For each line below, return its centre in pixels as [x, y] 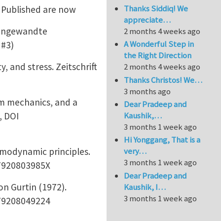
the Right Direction [158, 55]
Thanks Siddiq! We [156, 8]
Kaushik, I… [145, 187]
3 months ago [147, 91]
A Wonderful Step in [159, 44]
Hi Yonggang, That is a [162, 140]
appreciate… [147, 19]
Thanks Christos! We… [163, 80]
